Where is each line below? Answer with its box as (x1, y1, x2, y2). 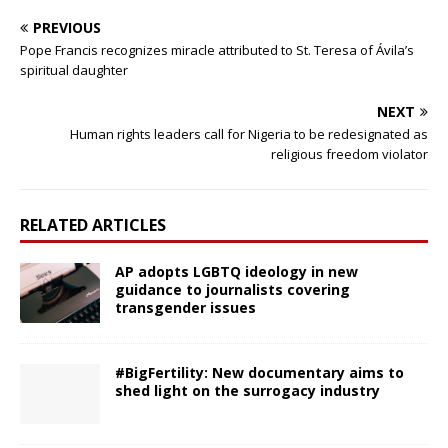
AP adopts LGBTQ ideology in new (115, 261, 358, 281)
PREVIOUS (33, 17, 101, 37)
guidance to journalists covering (115, 279, 350, 299)
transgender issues (115, 297, 256, 317)
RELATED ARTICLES (20, 213, 166, 236)
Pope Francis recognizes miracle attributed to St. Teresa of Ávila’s (20, 40, 414, 59)
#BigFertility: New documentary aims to (115, 362, 404, 382)
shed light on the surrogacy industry (115, 380, 380, 400)
